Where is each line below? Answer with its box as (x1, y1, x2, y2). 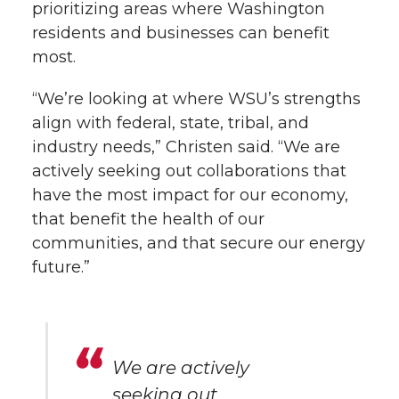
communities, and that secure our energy (32, 232, 365, 253)
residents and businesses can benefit (32, 22, 330, 43)
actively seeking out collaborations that (32, 160, 346, 181)
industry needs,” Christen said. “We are (32, 136, 340, 157)
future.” (32, 256, 90, 277)
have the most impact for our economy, (32, 184, 348, 205)
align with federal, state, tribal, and (32, 112, 309, 133)
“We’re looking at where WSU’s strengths (32, 88, 361, 109)
